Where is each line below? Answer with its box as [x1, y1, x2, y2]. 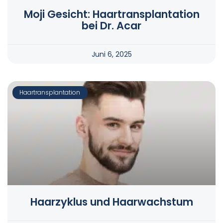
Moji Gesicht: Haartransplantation [23, 7, 200, 22]
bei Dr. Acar [82, 18, 141, 33]
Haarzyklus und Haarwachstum [30, 195, 193, 210]
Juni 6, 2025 [91, 49, 132, 60]
